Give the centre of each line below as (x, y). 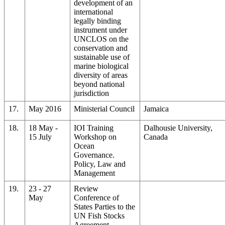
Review (86, 188)
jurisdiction (92, 93)
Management (95, 173)
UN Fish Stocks (99, 215)
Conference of (97, 197)
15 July (40, 137)
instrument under (101, 30)
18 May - (43, 128)
